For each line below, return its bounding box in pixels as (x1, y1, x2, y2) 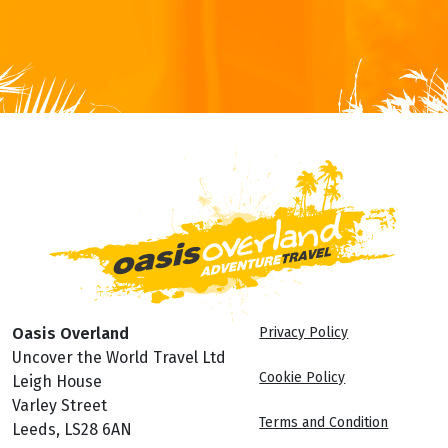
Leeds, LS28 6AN (12, 419, 132, 439)
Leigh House (12, 371, 102, 391)
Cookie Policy (259, 368, 346, 386)
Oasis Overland (12, 323, 129, 343)
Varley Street (12, 395, 107, 415)
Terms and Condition (259, 413, 389, 431)
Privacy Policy (259, 323, 349, 341)
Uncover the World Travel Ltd (12, 347, 226, 367)
